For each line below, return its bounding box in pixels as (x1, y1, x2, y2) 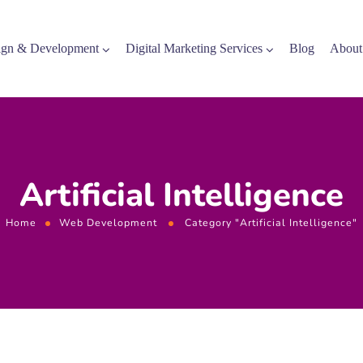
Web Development (59, 216, 157, 229)
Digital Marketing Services (126, 41, 263, 55)
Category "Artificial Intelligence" (185, 216, 357, 229)
